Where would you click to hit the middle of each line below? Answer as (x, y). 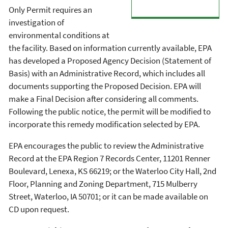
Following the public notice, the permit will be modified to (110, 111)
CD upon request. (39, 209)
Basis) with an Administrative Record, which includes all (107, 73)
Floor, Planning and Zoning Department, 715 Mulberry (103, 183)
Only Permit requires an (50, 9)
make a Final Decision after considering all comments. (104, 98)
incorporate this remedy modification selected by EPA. (104, 124)
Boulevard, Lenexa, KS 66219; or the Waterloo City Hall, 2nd (112, 171)
